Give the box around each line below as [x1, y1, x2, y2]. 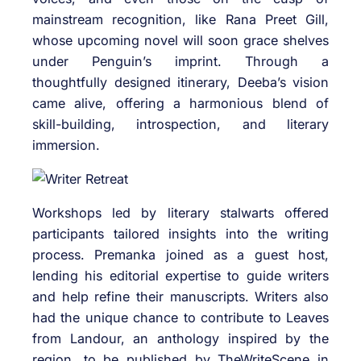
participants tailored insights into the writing [32, 226, 329, 243]
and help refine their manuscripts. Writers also [32, 288, 329, 305]
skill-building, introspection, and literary [32, 115, 329, 132]
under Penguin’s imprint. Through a [32, 52, 329, 69]
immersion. [32, 136, 100, 153]
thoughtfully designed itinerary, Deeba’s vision [32, 73, 329, 90]
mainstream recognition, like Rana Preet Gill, [32, 10, 329, 27]
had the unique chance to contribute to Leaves [32, 309, 329, 326]
